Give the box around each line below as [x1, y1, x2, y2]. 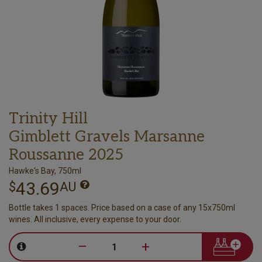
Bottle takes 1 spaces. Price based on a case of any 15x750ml [9, 202, 235, 212]
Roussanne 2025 [9, 145, 123, 164]
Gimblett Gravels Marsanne [9, 127, 205, 146]
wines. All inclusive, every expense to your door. [9, 214, 181, 224]
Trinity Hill [9, 109, 88, 128]
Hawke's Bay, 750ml [9, 166, 81, 175]
